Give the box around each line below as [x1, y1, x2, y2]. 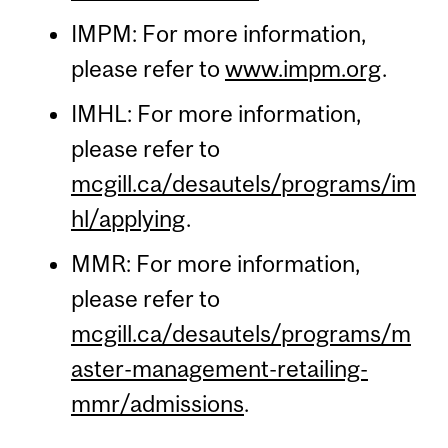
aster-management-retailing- [70, 355, 368, 383]
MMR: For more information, [70, 250, 360, 278]
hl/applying [70, 205, 186, 233]
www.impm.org [224, 55, 382, 83]
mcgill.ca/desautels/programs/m [70, 320, 411, 348]
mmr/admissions [70, 390, 244, 418]
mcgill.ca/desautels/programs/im [70, 170, 416, 198]
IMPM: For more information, [70, 20, 366, 48]
